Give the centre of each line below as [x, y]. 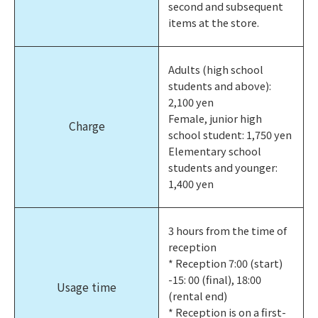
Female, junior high [215, 119]
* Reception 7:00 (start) [226, 263]
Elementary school [215, 151]
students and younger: [223, 168]
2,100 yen [191, 102]
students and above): [220, 86]
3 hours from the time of [228, 231]
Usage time [87, 287]
